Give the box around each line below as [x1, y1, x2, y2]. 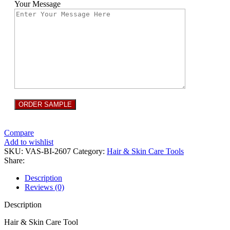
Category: [73, 146, 105, 156]
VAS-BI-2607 [25, 146, 73, 156]
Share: [4, 156, 25, 165]
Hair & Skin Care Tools [107, 146, 184, 156]
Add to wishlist [4, 137, 53, 146]
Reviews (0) [25, 182, 64, 191]
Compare [4, 128, 34, 137]
